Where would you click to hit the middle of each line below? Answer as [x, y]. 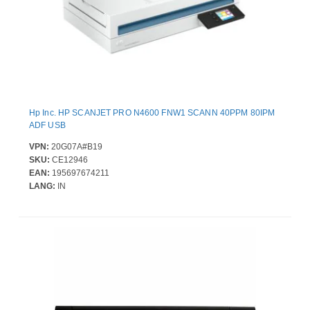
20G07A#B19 [76, 147]
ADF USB [47, 126]
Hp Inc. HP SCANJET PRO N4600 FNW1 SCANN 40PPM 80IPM [152, 113]
